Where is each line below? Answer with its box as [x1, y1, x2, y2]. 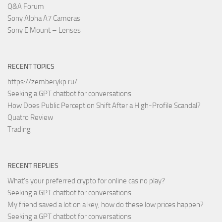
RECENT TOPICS [7, 62, 55, 71]
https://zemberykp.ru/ [7, 77, 77, 86]
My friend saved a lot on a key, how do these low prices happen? [7, 200, 204, 209]
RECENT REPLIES [7, 161, 58, 170]
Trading [7, 124, 31, 134]
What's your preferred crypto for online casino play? [7, 176, 165, 185]
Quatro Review [7, 112, 53, 122]
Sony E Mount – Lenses [7, 25, 81, 35]
